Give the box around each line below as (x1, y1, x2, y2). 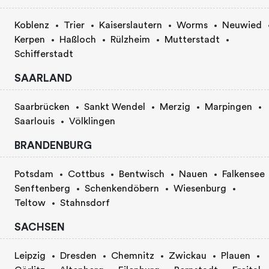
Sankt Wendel (84, 102, 145, 112)
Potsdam (14, 169, 53, 179)
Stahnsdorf (60, 198, 110, 208)
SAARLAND (14, 73, 72, 84)
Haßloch (59, 35, 96, 45)
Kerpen (14, 35, 45, 45)
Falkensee (222, 169, 265, 179)
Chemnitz (111, 250, 154, 261)
